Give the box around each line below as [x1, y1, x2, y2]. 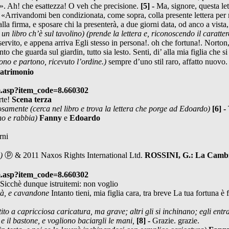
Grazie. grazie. [152, 216, 199, 225]
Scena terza [12, 95, 52, 104]
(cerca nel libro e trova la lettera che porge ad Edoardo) [30, 104, 212, 113]
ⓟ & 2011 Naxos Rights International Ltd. [3, 150, 145, 159]
